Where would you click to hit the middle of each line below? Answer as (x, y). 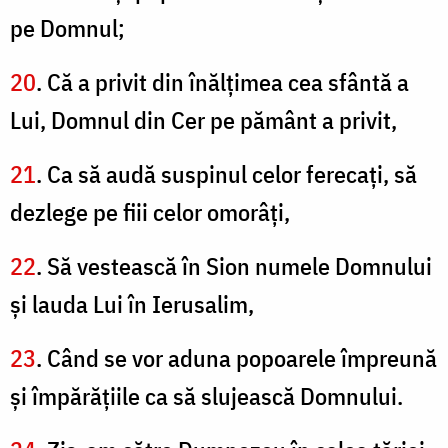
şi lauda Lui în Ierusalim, (132, 304)
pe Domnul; (67, 28)
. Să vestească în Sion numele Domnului (234, 266)
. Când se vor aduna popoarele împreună (236, 358)
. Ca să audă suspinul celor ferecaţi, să (226, 174)
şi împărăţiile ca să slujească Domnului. (206, 396)
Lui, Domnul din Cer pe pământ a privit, (203, 120)
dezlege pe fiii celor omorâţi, (150, 212)
